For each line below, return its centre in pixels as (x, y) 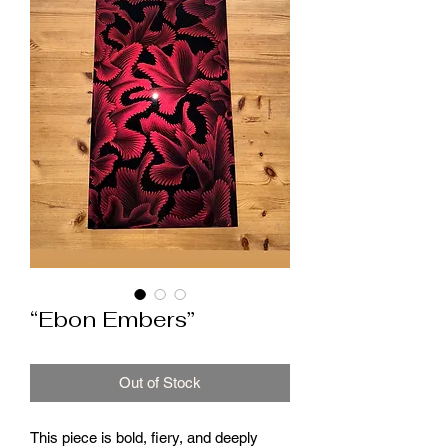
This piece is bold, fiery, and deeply (144, 437)
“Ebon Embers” (112, 318)
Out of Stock (160, 382)
